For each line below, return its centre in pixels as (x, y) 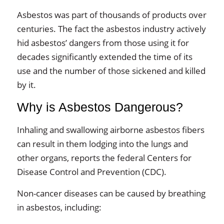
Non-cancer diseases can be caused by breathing (111, 193)
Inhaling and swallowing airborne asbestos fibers (110, 129)
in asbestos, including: (59, 207)
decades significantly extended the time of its (104, 56)
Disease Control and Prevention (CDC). (91, 171)
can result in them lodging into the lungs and (102, 143)
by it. (26, 84)
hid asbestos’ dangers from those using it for (103, 42)
